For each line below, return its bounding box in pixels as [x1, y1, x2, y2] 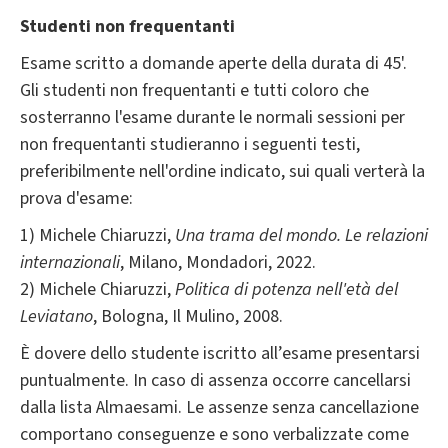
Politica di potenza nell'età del [175, 277, 398, 303]
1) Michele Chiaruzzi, [20, 223, 175, 249]
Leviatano [20, 304, 93, 330]
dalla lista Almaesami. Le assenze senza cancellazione [20, 395, 419, 421]
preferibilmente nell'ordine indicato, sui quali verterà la [20, 159, 425, 185]
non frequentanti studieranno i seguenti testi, [20, 132, 360, 158]
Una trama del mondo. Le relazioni [175, 223, 428, 249]
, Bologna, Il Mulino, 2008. [93, 304, 283, 330]
